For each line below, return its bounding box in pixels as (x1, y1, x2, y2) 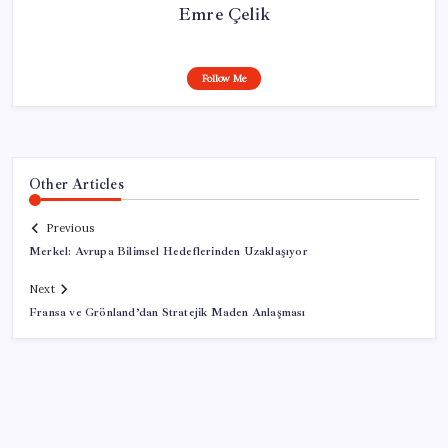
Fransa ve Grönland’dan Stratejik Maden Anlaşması (29, 305, 306, 321)
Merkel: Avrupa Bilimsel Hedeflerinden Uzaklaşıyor (29, 244, 308, 260)
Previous (46, 221, 94, 236)
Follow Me (201, 71, 247, 85)
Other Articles (29, 174, 124, 193)
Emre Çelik (178, 2, 270, 25)
